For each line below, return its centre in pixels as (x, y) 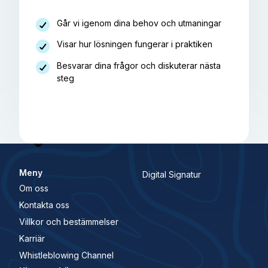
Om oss (33, 188)
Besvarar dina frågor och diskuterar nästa (139, 65)
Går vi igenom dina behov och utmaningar (139, 23)
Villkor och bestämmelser (68, 222)
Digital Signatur (172, 174)
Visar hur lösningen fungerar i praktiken (135, 44)
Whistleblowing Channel (66, 255)
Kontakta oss (44, 205)
